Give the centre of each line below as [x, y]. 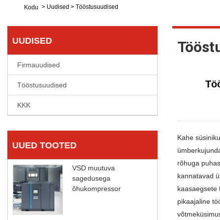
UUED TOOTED [44, 145]
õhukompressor [96, 189]
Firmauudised [39, 65]
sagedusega [91, 178]
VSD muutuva [94, 168]
